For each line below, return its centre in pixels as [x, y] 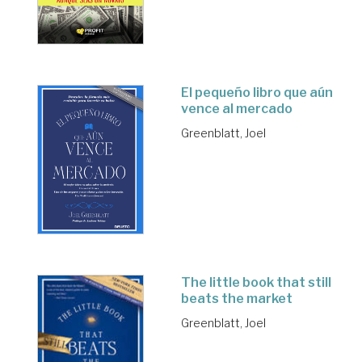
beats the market [237, 298]
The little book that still [256, 282]
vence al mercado [237, 109]
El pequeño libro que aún [257, 93]
